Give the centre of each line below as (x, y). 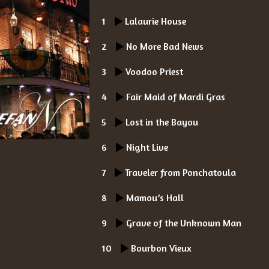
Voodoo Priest (155, 71)
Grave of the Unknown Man (184, 223)
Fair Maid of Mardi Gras (176, 97)
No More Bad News (165, 46)
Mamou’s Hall (155, 198)
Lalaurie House (156, 21)
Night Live (147, 147)
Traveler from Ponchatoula (181, 172)
